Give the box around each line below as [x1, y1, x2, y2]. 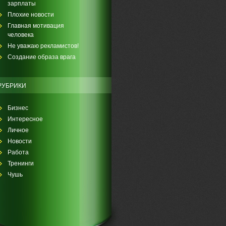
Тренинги [7, 160, 34, 167]
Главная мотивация [7, 22, 64, 29]
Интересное [7, 116, 43, 123]
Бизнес [7, 104, 28, 111]
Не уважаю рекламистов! [7, 42, 79, 49]
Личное [7, 127, 29, 134]
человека [7, 31, 34, 38]
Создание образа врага [7, 53, 76, 61]
